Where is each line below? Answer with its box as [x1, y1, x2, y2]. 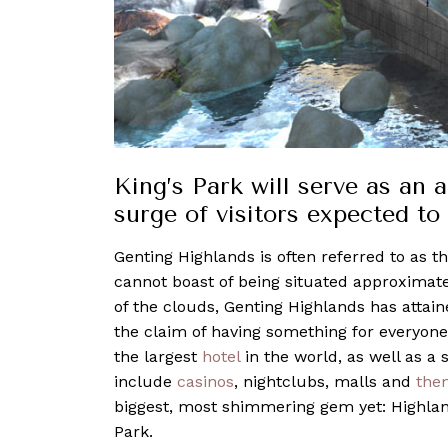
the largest [114, 346, 202, 366]
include [114, 371, 177, 391]
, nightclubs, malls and [234, 371, 416, 391]
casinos [177, 371, 234, 391]
